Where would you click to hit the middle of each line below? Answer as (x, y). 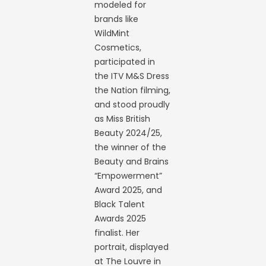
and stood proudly (132, 104)
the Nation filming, (133, 90)
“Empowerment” (129, 176)
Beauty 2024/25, (129, 133)
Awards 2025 (121, 218)
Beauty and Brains (132, 161)
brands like (117, 19)
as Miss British (123, 119)
